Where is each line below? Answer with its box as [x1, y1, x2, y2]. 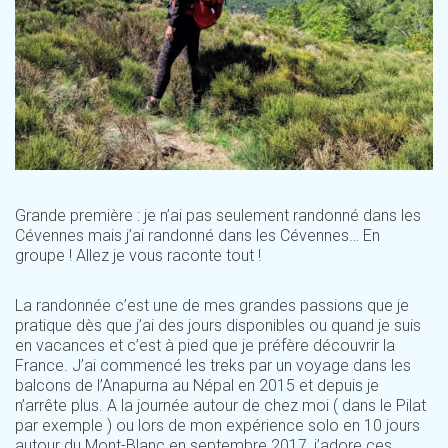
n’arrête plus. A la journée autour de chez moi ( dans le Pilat [15, 396, 426, 415]
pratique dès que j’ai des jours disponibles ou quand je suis [15, 316, 421, 335]
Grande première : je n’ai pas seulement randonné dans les [15, 206, 421, 225]
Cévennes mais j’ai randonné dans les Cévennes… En [15, 226, 380, 245]
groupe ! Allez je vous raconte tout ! [15, 246, 261, 265]
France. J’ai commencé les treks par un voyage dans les [15, 356, 411, 375]
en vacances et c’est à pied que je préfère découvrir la [15, 336, 395, 355]
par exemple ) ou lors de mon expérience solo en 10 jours [15, 416, 420, 435]
